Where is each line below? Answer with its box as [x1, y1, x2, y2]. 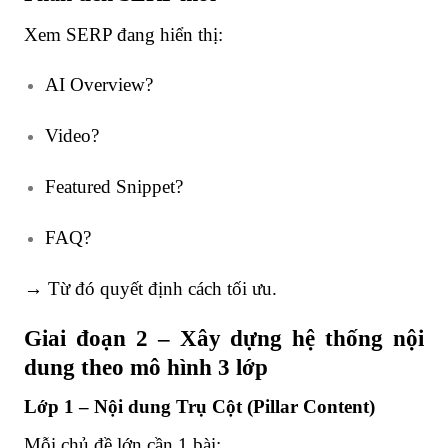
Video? [44, 125, 99, 147]
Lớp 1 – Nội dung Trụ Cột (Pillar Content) [24, 396, 375, 418]
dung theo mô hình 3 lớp [24, 354, 268, 381]
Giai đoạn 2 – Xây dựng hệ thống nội [24, 325, 424, 352]
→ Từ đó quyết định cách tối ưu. [24, 277, 277, 299]
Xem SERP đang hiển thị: [24, 23, 223, 45]
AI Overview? [44, 74, 153, 96]
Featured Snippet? [44, 176, 183, 198]
